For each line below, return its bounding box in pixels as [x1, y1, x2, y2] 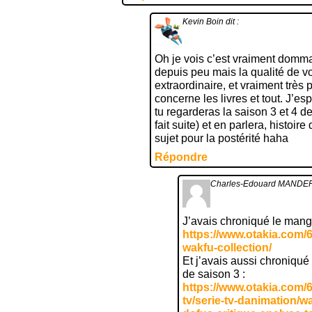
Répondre [155, 151, 208, 163]
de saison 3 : [182, 268, 245, 280]
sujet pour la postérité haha [155, 132, 288, 144]
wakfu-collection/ [182, 242, 272, 253]
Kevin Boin [182, 17, 224, 26]
